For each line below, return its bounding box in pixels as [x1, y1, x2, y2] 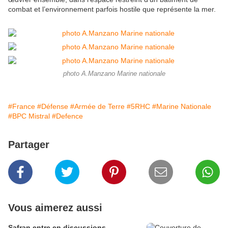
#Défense [37, 102, 68, 111]
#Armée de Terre [70, 102, 125, 111]
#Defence [52, 112, 83, 121]
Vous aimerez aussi [8, 202, 102, 214]
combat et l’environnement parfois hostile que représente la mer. [8, 5, 216, 14]
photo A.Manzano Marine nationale [63, 70, 165, 78]
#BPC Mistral [8, 112, 50, 121]
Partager [8, 139, 49, 151]
